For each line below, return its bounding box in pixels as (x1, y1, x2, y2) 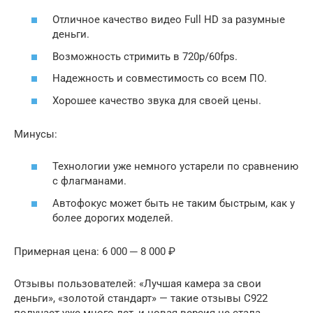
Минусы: (14, 127, 57, 140)
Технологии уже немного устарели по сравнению (52, 160, 298, 173)
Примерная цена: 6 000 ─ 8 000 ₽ (14, 245, 175, 258)
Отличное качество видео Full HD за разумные (52, 13, 285, 27)
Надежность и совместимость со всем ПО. (52, 72, 267, 85)
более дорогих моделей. (52, 211, 173, 224)
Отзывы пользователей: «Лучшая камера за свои (14, 277, 261, 290)
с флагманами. (52, 175, 126, 188)
